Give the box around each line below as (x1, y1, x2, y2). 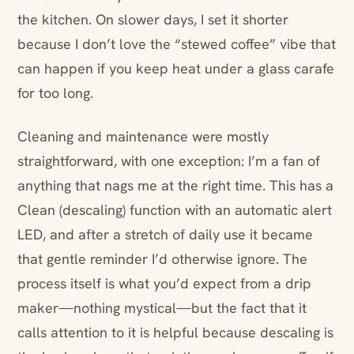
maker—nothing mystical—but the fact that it (17, 299, 307, 318)
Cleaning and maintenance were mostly (17, 127, 269, 146)
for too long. (17, 84, 93, 103)
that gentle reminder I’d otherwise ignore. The (17, 250, 307, 269)
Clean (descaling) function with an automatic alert (17, 201, 332, 220)
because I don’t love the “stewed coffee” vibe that (17, 35, 336, 54)
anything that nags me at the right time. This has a (17, 176, 333, 195)
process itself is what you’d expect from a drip (17, 274, 311, 293)
